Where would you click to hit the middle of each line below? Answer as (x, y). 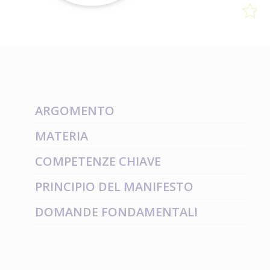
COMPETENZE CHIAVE (98, 161)
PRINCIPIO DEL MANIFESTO (114, 186)
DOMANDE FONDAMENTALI (116, 212)
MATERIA (61, 136)
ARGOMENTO (75, 110)
